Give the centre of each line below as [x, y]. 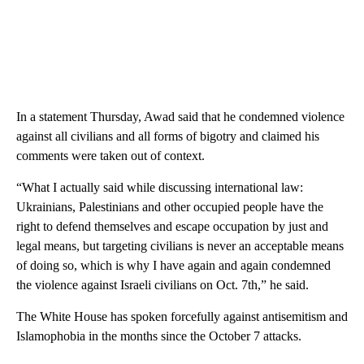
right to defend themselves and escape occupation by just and [172, 226]
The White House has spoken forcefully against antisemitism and [182, 316]
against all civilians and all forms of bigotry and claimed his [168, 136]
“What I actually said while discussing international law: [160, 187]
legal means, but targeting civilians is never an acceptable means [180, 245]
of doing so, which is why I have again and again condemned [173, 265]
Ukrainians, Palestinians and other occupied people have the [170, 206]
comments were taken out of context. [110, 155]
